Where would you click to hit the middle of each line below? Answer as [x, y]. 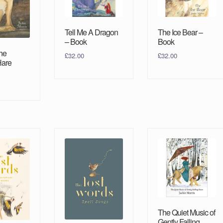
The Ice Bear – [180, 32]
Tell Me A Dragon [91, 32]
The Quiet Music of [186, 212]
